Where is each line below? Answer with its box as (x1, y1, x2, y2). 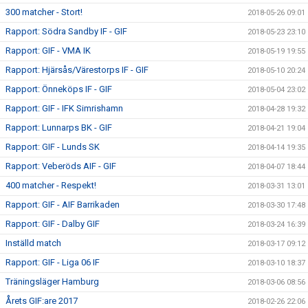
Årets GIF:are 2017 (5, 296, 78, 306)
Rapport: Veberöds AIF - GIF (5, 161, 116, 171)
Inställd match (5, 238, 61, 248)
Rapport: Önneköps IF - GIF (5, 84, 112, 94)
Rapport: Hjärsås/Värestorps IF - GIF (5, 65, 148, 75)
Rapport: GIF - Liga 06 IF (5, 257, 100, 267)
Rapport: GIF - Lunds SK (5, 142, 100, 152)
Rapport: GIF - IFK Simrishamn (5, 103, 123, 113)
